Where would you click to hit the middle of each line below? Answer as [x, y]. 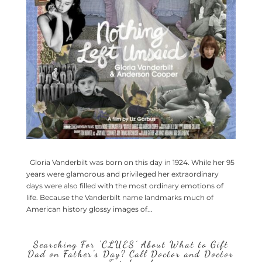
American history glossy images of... [89, 209]
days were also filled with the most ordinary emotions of [125, 186]
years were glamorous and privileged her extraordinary [122, 174]
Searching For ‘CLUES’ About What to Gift [131, 244]
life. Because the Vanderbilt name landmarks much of [120, 198]
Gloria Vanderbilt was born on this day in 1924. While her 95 [130, 163]
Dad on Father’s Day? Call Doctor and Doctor [131, 254]
